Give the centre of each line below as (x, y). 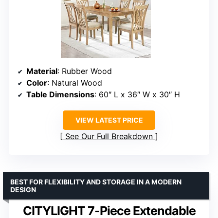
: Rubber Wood (85, 71)
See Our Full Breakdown (109, 136)
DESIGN (23, 189)
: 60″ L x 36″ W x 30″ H (137, 94)
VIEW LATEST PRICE (109, 120)
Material (42, 71)
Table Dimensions (60, 94)
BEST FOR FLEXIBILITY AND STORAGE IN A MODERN (96, 182)
